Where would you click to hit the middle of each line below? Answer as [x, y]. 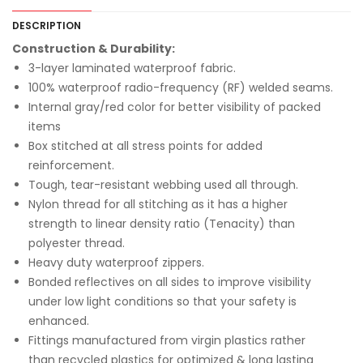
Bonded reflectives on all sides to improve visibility [170, 282]
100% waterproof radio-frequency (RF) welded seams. [181, 88]
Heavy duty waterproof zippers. [116, 263]
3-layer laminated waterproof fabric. [132, 68]
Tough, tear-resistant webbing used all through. [163, 185]
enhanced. [59, 321]
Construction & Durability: [94, 49]
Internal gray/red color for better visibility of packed [175, 107]
